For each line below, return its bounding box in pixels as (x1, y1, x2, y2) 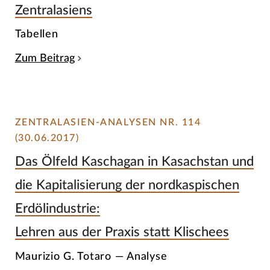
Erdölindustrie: (14, 201, 100, 215)
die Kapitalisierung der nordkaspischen (14, 178, 239, 192)
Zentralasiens (14, 3, 92, 17)
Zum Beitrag (14, 53, 75, 64)
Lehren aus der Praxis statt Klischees (14, 225, 229, 239)
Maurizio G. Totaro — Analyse (14, 250, 168, 262)
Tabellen (14, 28, 58, 40)
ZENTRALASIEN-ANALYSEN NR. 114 (14, 118, 201, 128)
